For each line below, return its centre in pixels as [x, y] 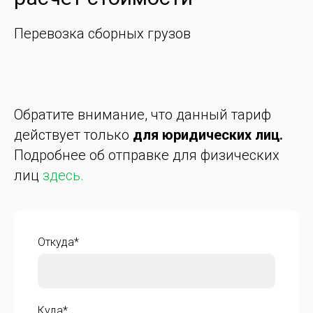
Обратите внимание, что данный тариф [143, 115]
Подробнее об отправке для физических [147, 155]
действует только [73, 135]
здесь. [63, 176]
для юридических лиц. [208, 135]
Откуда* [58, 242]
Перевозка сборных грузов [102, 34]
